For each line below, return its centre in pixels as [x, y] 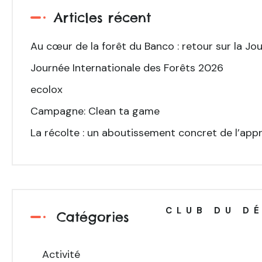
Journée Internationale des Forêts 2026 [127, 68]
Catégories [93, 217]
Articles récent [102, 17]
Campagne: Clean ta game [95, 111]
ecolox [46, 89]
